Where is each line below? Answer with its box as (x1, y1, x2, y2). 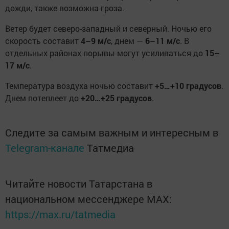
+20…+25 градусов (81, 92, 152, 103)
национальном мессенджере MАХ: (5, 192, 172, 205)
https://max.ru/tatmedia (5, 207, 116, 221)
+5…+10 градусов (155, 80, 221, 91)
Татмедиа (87, 141, 134, 154)
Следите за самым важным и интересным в (5, 125, 218, 139)
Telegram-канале (5, 141, 84, 154)
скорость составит (5, 35, 81, 46)
